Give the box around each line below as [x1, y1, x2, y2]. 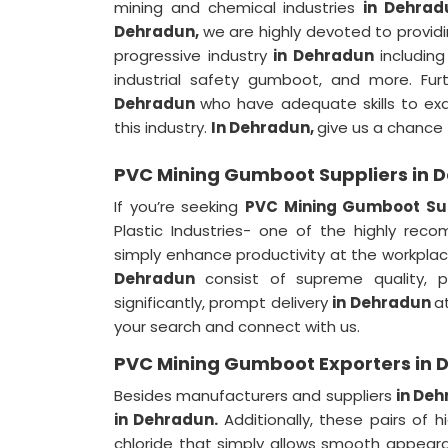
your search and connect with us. [114, 316, 364, 337]
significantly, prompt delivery [114, 292, 333, 313]
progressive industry [114, 45, 274, 66]
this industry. [114, 117, 211, 138]
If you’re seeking [114, 196, 246, 217]
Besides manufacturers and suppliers [114, 385, 396, 406]
